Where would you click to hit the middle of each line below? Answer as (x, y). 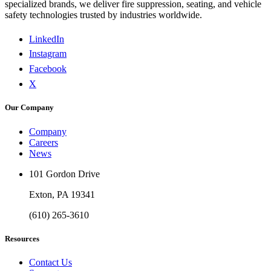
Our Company (29, 108)
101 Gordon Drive (64, 174)
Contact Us (51, 262)
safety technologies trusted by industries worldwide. (103, 15)
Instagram (48, 54)
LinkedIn (47, 39)
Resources (22, 238)
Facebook (48, 69)
